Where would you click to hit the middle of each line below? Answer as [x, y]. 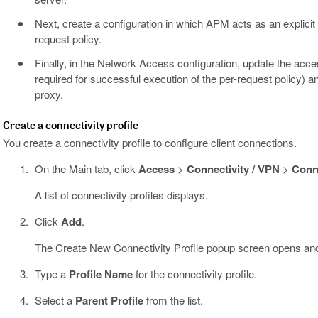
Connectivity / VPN [233, 169]
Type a [51, 274]
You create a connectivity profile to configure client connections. [150, 143]
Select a [55, 300]
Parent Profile [109, 301]
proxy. [49, 94]
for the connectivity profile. [194, 274]
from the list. [173, 300]
